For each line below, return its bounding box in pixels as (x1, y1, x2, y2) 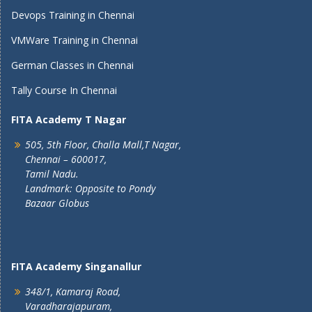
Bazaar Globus (25, 196, 89, 210)
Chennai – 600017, (25, 153, 107, 166)
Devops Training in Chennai (11, 8, 134, 22)
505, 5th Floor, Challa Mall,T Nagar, (25, 138, 181, 151)
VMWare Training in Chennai (11, 33, 138, 47)
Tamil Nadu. (25, 167, 79, 180)
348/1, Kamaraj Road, (25, 285, 120, 298)
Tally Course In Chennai (11, 84, 117, 97)
